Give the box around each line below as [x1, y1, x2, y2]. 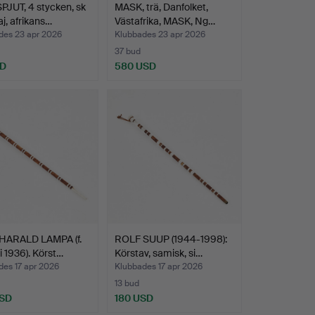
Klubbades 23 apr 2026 [114, 29, 205, 41]
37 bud [114, 46, 141, 58]
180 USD [114, 292, 153, 305]
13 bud [114, 278, 139, 290]
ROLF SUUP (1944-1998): [114, 233, 227, 246]
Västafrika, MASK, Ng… [114, 15, 215, 28]
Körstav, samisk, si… [114, 247, 202, 260]
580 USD [114, 60, 156, 73]
